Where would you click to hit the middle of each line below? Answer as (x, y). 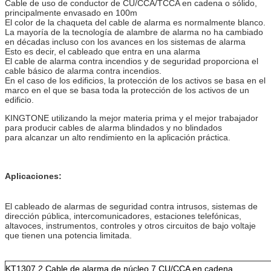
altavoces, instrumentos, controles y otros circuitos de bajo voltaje (130, 225)
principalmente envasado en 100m (71, 12)
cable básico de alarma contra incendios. (83, 70)
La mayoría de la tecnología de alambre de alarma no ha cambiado (134, 32)
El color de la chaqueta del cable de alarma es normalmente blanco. (135, 22)
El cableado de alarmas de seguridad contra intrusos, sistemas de (131, 206)
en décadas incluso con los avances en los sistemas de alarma (125, 41)
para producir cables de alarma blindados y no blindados (113, 127)
